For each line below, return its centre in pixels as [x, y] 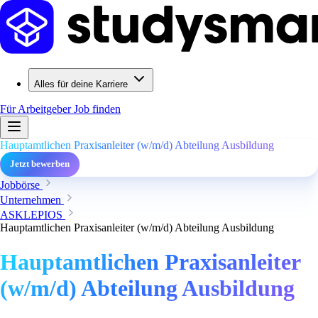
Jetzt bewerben [40, 164]
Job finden [97, 109]
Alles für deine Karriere [81, 84]
